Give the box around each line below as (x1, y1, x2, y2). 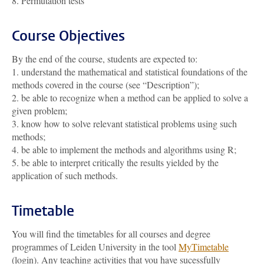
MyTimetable (179, 240, 229, 253)
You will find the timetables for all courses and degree (12, 227, 210, 240)
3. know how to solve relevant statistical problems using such (12, 117, 237, 130)
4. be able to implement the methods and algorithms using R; (12, 143, 236, 156)
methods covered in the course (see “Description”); (12, 78, 199, 91)
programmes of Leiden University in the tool (12, 240, 179, 253)
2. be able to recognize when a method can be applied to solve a (12, 91, 248, 104)
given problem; (12, 104, 67, 117)
